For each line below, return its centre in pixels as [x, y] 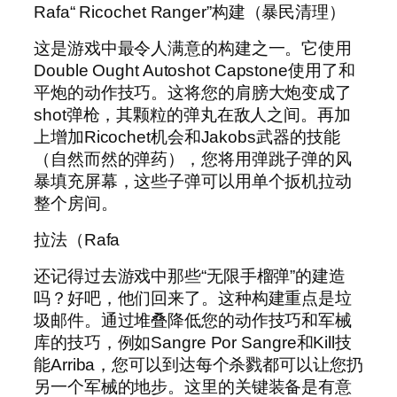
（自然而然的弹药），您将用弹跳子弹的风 [193, 160]
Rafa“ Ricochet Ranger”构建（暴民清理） [190, 12]
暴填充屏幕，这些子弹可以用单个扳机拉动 [193, 182]
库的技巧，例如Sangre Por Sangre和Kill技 [193, 343]
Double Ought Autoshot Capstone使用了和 [195, 71]
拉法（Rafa [77, 239]
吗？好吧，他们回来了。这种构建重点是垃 [193, 299]
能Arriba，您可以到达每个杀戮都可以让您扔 [198, 365]
